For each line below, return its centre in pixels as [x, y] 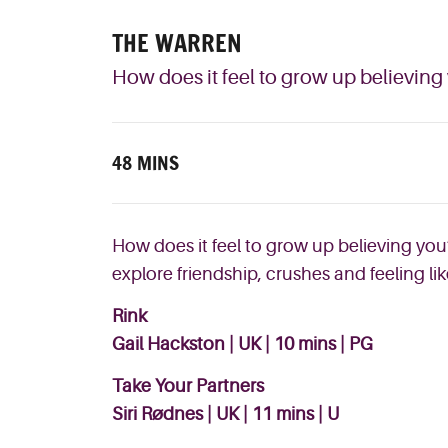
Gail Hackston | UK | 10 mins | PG [242, 344]
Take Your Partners [188, 386]
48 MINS [145, 163]
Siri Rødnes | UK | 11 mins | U [225, 414]
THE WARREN [177, 43]
